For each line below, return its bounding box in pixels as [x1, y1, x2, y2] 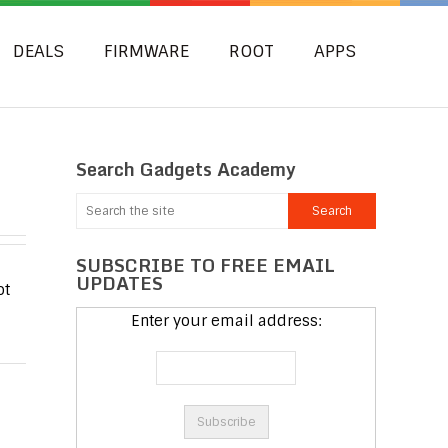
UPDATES [76, 268, 163, 298]
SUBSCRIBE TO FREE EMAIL [76, 250, 335, 280]
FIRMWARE [104, 40, 189, 62]
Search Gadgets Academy [76, 154, 296, 184]
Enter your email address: [131, 311, 321, 331]
